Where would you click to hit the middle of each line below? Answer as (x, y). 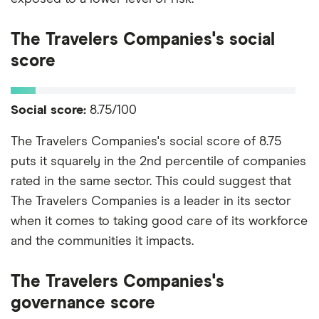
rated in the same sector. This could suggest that (151, 181)
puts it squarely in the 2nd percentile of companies (158, 161)
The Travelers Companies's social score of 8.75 (146, 141)
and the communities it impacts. (102, 241)
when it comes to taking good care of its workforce (159, 221)
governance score (83, 303)
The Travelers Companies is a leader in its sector (151, 201)
